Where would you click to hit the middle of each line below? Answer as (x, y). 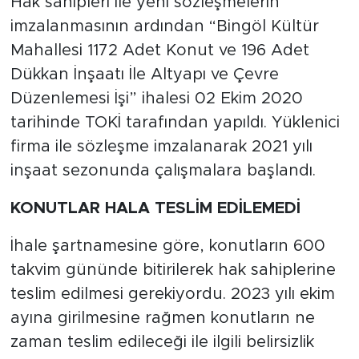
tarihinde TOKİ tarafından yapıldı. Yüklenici (175, 122)
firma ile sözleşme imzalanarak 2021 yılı (161, 146)
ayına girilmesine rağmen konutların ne (162, 318)
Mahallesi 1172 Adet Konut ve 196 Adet (159, 50)
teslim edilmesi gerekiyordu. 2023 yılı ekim (172, 294)
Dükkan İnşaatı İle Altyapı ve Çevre (144, 74)
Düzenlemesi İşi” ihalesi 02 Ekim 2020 (156, 98)
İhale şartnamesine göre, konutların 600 (167, 246)
